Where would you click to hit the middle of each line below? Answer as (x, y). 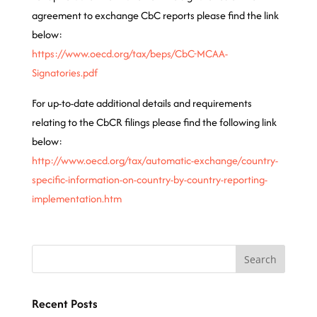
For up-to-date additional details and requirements (142, 103)
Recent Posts (64, 304)
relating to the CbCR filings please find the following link (154, 122)
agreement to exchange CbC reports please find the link (155, 15)
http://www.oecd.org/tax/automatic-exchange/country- (155, 160)
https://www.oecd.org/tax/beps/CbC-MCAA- (129, 53)
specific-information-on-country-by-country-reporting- (149, 179)
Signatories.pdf (64, 73)
